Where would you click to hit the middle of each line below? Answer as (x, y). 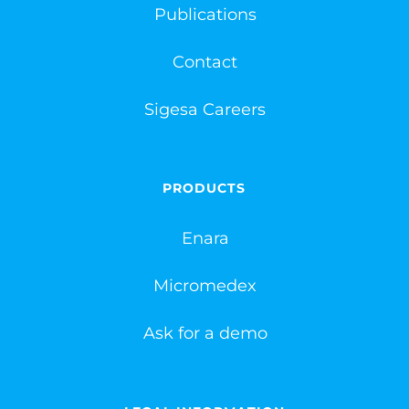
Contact (205, 63)
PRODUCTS (204, 189)
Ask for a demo (205, 334)
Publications (205, 15)
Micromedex (205, 286)
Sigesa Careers (205, 110)
